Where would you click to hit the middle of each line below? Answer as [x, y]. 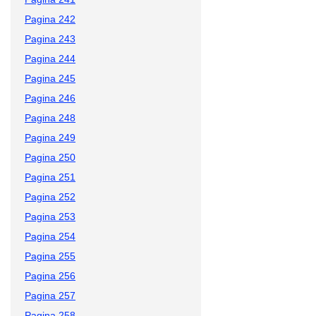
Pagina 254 [50, 236]
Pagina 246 [50, 98]
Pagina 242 [50, 19]
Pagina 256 [50, 275]
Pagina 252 [50, 196]
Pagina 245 [50, 78]
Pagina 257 [50, 295]
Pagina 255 [50, 256]
